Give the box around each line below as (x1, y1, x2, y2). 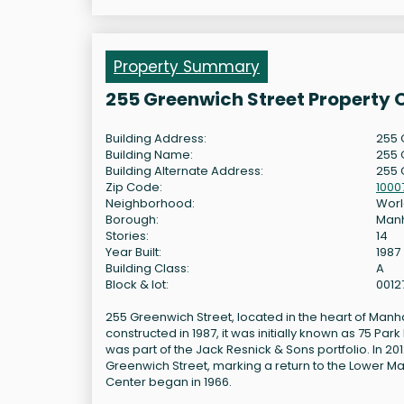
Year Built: (106, 243, 161, 261)
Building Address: (106, 129, 207, 147)
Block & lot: (106, 275, 169, 293)
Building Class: (106, 259, 189, 277)
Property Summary (114, 55, 260, 78)
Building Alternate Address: (106, 161, 263, 179)
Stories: (106, 226, 149, 244)
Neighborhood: (106, 194, 195, 212)
